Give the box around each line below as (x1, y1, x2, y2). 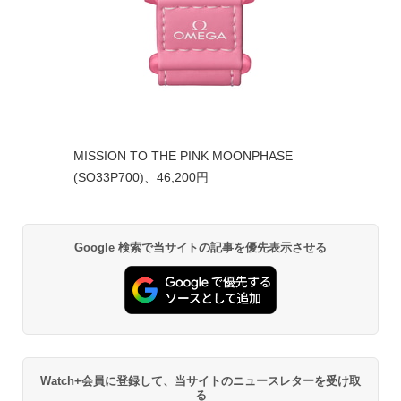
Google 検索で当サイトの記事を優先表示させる (73, 241, 328, 255)
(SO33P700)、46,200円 (73, 170, 209, 185)
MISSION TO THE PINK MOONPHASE (73, 149, 293, 164)
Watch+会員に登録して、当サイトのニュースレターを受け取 (40, 373, 361, 388)
